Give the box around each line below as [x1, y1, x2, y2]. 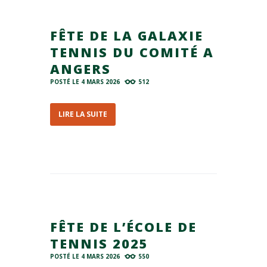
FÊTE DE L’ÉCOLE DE [50, 218, 197, 236]
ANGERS [50, 60, 111, 77]
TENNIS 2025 [50, 235, 148, 253]
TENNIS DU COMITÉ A [50, 43, 214, 61]
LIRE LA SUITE [58, 109, 107, 120]
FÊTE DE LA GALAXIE [50, 26, 203, 44]
